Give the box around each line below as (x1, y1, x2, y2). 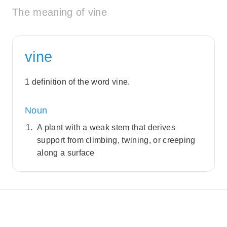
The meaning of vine (12, 7, 107, 18)
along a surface (37, 148, 95, 158)
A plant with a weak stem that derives (37, 123, 175, 132)
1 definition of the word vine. (25, 78, 130, 87)
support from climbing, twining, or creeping (37, 136, 196, 145)
